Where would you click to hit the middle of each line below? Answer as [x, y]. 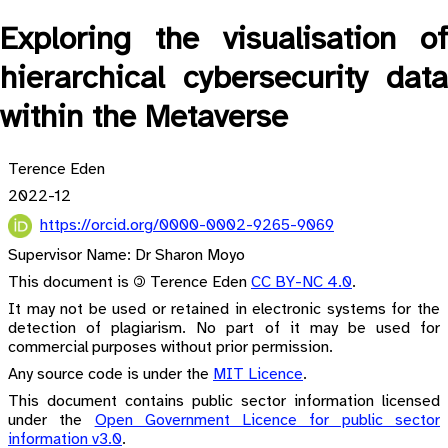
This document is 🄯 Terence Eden [129, 282]
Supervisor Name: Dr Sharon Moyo [126, 255]
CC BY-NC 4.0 [301, 282]
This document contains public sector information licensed [224, 401]
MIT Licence [258, 374]
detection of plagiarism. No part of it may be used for [224, 328]
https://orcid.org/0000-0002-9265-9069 [187, 225]
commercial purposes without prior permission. [170, 347]
